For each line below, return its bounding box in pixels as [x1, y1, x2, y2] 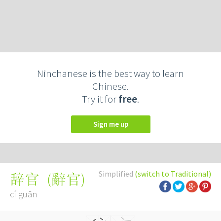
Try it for [82, 92, 118, 106]
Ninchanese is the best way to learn [37, 67, 184, 80]
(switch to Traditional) [135, 169, 211, 179]
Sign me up [97, 119, 128, 129]
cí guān [10, 188, 37, 200]
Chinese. [92, 79, 129, 93]
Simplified [99, 169, 135, 179]
